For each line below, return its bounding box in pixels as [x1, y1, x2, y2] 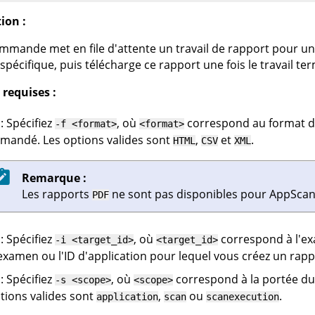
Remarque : [21, 169, 86, 186]
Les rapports [21, 186, 92, 202]
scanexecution [205, 290, 279, 302]
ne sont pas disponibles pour [108, 186, 269, 202]
